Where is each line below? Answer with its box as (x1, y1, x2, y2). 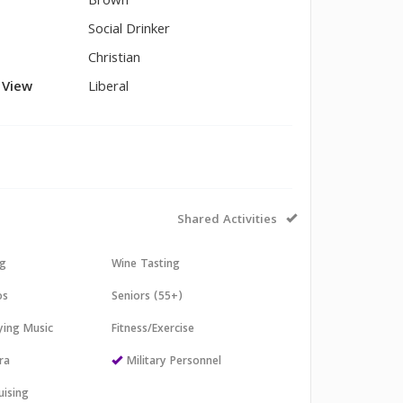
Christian (88, 48, 141, 71)
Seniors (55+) (112, 288, 184, 307)
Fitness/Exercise (112, 320, 195, 339)
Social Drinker (88, 19, 171, 42)
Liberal (88, 76, 130, 100)
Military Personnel (127, 353, 222, 372)
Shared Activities (177, 210, 277, 230)
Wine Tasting (112, 255, 181, 274)
